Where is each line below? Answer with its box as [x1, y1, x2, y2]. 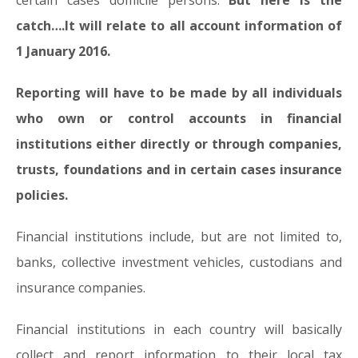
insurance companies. [16, 279, 145, 296]
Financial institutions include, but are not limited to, [16, 228, 342, 245]
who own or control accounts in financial [16, 109, 342, 127]
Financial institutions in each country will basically [16, 320, 342, 338]
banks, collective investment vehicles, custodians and [16, 253, 342, 271]
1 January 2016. [16, 42, 110, 60]
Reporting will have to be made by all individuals [16, 84, 342, 101]
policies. [16, 186, 68, 204]
